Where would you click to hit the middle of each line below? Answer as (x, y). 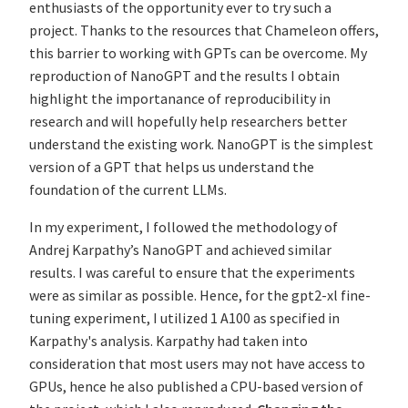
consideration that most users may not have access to (197, 364)
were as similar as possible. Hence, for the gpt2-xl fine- (200, 296)
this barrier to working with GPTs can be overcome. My (198, 53)
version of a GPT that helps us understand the (172, 167)
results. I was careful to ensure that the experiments (192, 273)
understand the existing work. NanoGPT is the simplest (201, 144)
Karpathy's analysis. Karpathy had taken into (168, 341)
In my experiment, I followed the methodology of (184, 227)
